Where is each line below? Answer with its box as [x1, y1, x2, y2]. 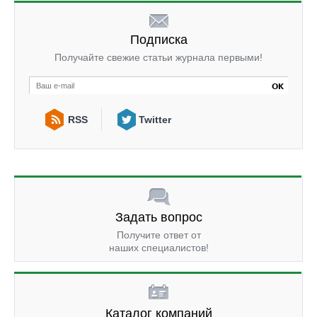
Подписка [129, 32, 188, 47]
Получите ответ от [116, 229, 201, 241]
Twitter [139, 113, 171, 125]
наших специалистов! [108, 241, 209, 253]
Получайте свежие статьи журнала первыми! [54, 51, 263, 63]
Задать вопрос [115, 209, 202, 224]
